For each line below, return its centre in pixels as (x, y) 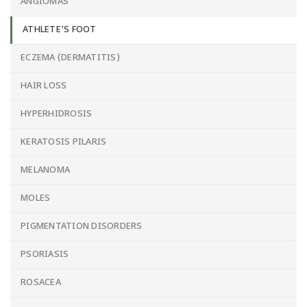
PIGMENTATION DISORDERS (82, 226)
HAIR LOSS (44, 86)
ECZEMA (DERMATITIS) (70, 58)
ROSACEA (41, 283)
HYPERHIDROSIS (57, 114)
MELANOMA (46, 170)
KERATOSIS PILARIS (64, 142)
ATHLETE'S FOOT (60, 30)
